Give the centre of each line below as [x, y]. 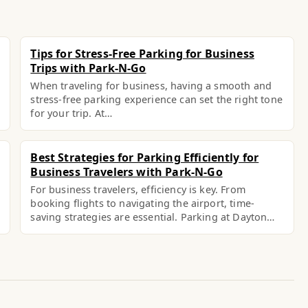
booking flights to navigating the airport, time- [143, 203]
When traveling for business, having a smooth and [151, 86]
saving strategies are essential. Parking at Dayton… [153, 217]
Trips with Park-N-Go [88, 68]
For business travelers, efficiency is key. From [138, 189]
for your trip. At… [71, 113]
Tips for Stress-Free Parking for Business [142, 54]
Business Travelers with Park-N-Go [126, 172]
